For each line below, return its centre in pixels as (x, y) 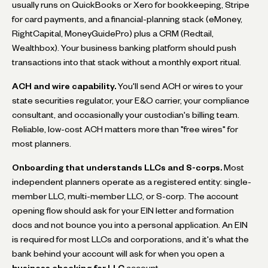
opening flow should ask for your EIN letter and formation (123, 210)
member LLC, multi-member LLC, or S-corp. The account (125, 196)
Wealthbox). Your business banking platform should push (124, 48)
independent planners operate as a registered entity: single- (132, 182)
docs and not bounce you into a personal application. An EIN (130, 225)
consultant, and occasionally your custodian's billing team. (126, 115)
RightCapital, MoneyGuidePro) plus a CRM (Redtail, (113, 33)
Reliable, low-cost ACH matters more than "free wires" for (125, 129)
